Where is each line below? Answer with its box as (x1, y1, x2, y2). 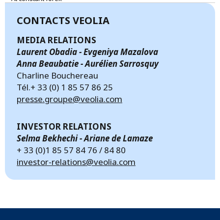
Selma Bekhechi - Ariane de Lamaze (17, 132, 153, 144)
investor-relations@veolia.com (17, 156, 136, 167)
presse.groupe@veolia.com (17, 93, 122, 105)
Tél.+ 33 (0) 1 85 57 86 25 (17, 81, 113, 93)
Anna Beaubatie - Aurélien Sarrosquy (17, 57, 159, 69)
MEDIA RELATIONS (17, 34, 96, 46)
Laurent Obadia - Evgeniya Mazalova (17, 46, 158, 57)
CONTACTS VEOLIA (17, 13, 110, 27)
